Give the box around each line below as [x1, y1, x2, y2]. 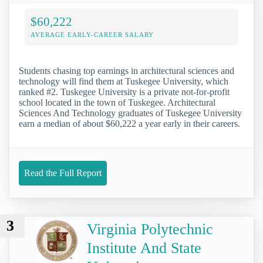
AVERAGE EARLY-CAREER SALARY [31, 31, 154, 39]
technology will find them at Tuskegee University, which [19, 76, 228, 87]
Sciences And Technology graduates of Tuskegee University [19, 108, 242, 119]
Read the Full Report [24, 168, 102, 178]
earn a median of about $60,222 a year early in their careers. [19, 119, 240, 129]
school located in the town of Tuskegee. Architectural [19, 97, 215, 108]
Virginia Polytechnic [87, 220, 213, 238]
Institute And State [87, 239, 201, 257]
